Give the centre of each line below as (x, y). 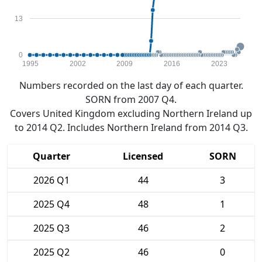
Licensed (143, 156)
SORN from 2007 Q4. (131, 99)
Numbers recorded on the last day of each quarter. (131, 85)
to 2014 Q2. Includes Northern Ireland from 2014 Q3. (131, 127)
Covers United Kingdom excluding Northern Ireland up (131, 113)
